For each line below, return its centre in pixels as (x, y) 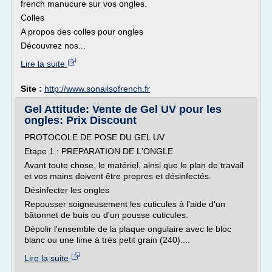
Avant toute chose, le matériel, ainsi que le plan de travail (134, 165)
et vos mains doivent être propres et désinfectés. (118, 176)
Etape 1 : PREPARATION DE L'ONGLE (99, 151)
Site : (32, 89)
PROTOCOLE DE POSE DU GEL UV (94, 137)
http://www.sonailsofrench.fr (97, 89)
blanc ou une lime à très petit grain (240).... (107, 240)
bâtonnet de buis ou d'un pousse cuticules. (106, 215)
